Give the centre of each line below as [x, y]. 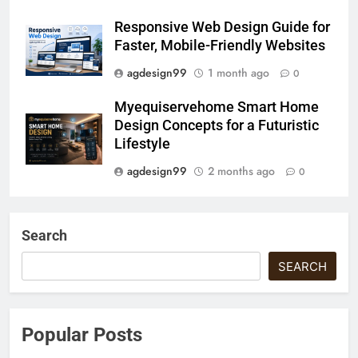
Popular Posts [82, 334]
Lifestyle [142, 143]
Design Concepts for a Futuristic [217, 125]
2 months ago [241, 171]
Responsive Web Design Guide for [222, 27]
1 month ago [239, 72]
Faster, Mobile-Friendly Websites [220, 45]
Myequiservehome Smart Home [217, 107]
